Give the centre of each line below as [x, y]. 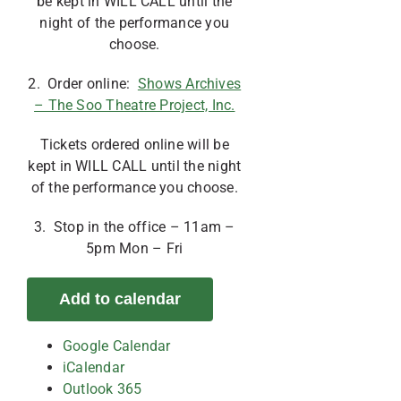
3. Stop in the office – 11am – [135, 227]
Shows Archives [189, 84]
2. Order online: [83, 84]
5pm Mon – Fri [135, 248]
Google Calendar [117, 346]
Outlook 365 [102, 389]
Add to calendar [120, 299]
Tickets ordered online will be [134, 145]
